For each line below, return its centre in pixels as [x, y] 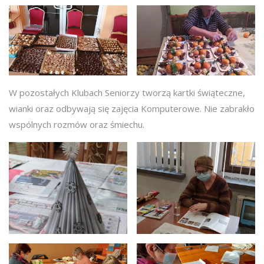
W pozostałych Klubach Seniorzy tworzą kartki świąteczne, [127, 93]
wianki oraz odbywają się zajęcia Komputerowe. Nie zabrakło [132, 109]
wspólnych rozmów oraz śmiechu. [77, 125]
